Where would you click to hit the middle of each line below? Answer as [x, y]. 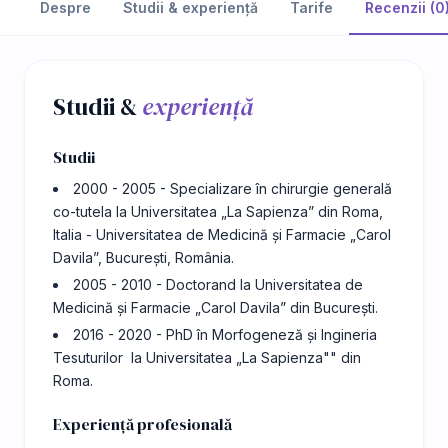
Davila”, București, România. [143, 257]
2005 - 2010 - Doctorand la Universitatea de [218, 285]
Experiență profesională [142, 424]
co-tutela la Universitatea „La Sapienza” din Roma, [218, 211]
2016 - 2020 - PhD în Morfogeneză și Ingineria [225, 335]
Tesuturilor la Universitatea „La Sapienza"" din [207, 358]
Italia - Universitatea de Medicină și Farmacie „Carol [222, 234]
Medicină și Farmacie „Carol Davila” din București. [215, 308]
